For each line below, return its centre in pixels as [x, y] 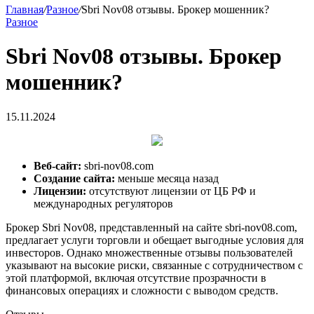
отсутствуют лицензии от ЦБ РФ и [171, 191]
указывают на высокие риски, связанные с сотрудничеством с [154, 265]
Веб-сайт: [57, 165]
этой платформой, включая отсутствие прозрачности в [136, 278]
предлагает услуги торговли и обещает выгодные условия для [155, 240]
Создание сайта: [74, 178]
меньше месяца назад [167, 178]
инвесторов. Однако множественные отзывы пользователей [149, 252]
